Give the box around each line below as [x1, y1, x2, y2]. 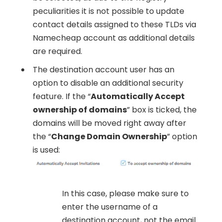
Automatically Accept [90, 91, 185, 102]
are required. [32, 46, 82, 57]
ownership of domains [32, 104, 127, 115]
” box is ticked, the [126, 104, 197, 115]
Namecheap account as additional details [32, 32, 195, 44]
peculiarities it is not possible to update [32, 5, 184, 17]
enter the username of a [61, 201, 158, 213]
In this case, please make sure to [61, 187, 189, 199]
